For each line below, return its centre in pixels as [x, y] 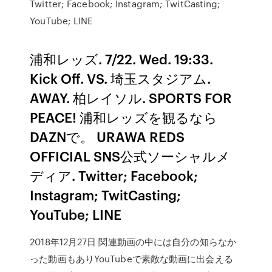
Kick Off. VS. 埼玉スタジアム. [121, 78]
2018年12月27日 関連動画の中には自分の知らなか [133, 242]
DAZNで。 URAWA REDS [107, 136]
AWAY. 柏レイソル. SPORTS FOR [131, 97]
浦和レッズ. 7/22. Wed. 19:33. [122, 59]
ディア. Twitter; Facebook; [114, 175]
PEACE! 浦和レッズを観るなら [124, 117]
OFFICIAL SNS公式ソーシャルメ [130, 156]
